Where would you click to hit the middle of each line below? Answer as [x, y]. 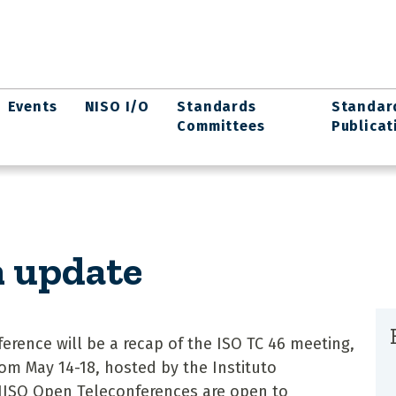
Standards [217, 107]
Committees [221, 126]
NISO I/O [117, 107]
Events [32, 107]
